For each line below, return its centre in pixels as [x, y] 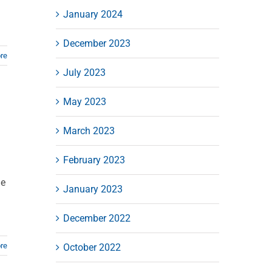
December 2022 [97, 218]
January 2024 [93, 14]
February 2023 [94, 160]
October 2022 [92, 247]
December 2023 [97, 43]
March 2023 [89, 131]
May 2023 [84, 101]
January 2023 [93, 189]
